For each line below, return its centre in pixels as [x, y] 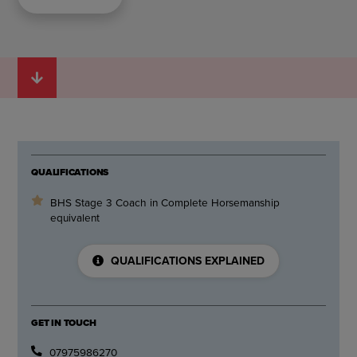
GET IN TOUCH [64, 322]
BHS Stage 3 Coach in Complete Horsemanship [165, 202]
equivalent [75, 217]
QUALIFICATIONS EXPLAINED [187, 260]
